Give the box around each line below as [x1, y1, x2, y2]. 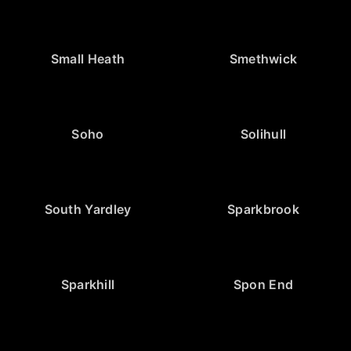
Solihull [240, 126, 287, 143]
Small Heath [50, 51, 125, 67]
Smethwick [229, 51, 298, 67]
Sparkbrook [227, 201, 299, 218]
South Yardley [44, 201, 132, 218]
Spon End [233, 277, 294, 293]
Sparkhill [60, 277, 115, 293]
